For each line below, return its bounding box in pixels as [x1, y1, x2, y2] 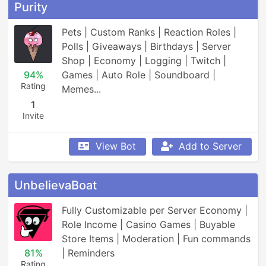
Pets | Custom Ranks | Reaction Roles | [62, 26, 236, 38]
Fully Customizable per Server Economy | [62, 204, 248, 216]
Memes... [62, 83, 101, 95]
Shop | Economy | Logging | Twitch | [62, 55, 226, 66]
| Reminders [62, 247, 115, 259]
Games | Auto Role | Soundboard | [62, 69, 216, 81]
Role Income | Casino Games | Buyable [62, 218, 235, 230]
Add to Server [179, 140, 242, 152]
